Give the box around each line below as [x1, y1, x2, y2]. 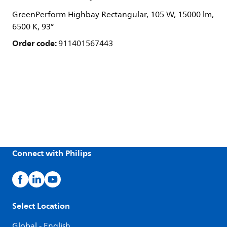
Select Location [12, 199, 70, 213]
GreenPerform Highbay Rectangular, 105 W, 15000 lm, [12, 8, 214, 21]
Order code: [12, 36, 58, 50]
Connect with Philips [12, 146, 91, 160]
